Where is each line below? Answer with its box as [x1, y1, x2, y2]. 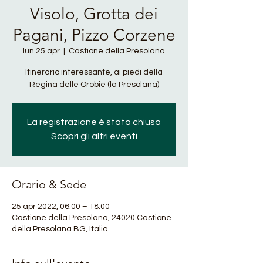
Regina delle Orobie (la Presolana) [29, 80, 159, 89]
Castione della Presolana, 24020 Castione [12, 214, 171, 222]
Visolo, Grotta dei [30, 4, 158, 23]
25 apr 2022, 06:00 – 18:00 [12, 203, 110, 211]
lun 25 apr [23, 47, 60, 55]
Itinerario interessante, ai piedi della [25, 68, 163, 76]
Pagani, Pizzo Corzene [12, 25, 176, 45]
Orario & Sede [12, 177, 86, 191]
